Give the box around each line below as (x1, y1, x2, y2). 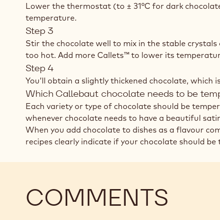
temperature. (26, 12, 77, 23)
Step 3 (26, 24, 54, 36)
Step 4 (26, 61, 54, 74)
